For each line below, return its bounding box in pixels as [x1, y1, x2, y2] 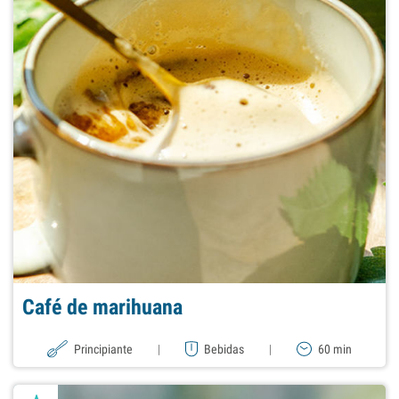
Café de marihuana [22, 295, 183, 321]
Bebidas [204, 342, 245, 357]
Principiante [74, 342, 134, 357]
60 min [317, 342, 352, 357]
